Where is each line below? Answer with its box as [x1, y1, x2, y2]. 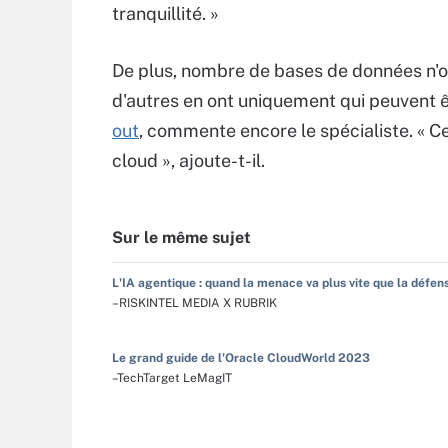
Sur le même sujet [112, 228, 251, 248]
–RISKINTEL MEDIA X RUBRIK [112, 296, 277, 311]
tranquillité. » [112, 3, 219, 25]
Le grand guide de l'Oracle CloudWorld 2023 [112, 351, 370, 366]
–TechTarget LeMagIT [112, 371, 232, 386]
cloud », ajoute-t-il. [112, 150, 265, 172]
